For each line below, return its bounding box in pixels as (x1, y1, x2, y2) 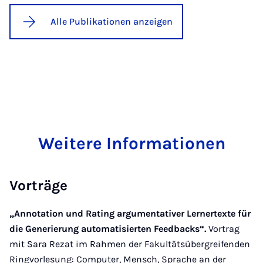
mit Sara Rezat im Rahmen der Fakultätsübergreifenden (9, 238, 250, 249)
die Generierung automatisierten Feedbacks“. (9, 223, 206, 234)
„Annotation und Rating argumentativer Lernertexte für (9, 208, 251, 219)
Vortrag (206, 223, 240, 234)
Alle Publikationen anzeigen (50, 16, 173, 27)
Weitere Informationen (38, 133, 225, 153)
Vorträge (9, 177, 68, 194)
